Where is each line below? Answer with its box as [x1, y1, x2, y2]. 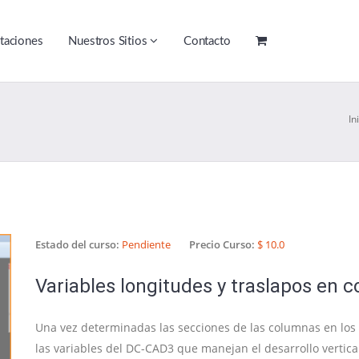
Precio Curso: [189, 237, 257, 252]
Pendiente [122, 237, 171, 252]
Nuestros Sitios [68, 35, 151, 47]
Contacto [184, 35, 231, 47]
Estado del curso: [35, 237, 122, 252]
